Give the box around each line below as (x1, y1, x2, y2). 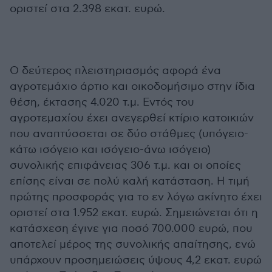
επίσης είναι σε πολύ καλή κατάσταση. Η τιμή (10, 175, 250, 188)
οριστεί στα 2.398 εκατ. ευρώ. (10, 2, 165, 15)
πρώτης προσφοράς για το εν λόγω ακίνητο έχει (10, 191, 262, 203)
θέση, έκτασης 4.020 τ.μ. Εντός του (10, 96, 194, 109)
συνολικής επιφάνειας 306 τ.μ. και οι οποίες (10, 159, 241, 172)
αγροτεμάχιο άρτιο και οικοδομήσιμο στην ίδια (10, 80, 255, 93)
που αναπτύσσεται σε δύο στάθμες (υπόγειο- (10, 127, 248, 140)
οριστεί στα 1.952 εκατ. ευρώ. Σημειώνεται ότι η (10, 206, 258, 219)
